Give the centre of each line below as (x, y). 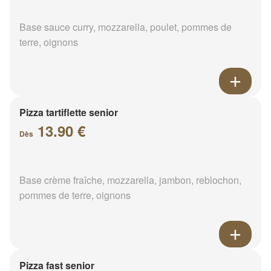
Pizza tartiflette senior (69, 112)
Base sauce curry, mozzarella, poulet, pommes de (126, 27)
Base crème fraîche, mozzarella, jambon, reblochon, (130, 180)
